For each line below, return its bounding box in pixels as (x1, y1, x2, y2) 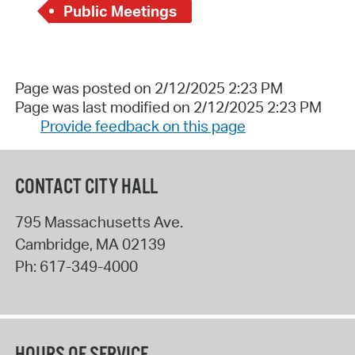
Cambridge (14, 235, 90, 254)
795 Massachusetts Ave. (14, 212, 183, 232)
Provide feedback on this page (40, 116, 246, 136)
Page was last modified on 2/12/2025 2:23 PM (14, 97, 322, 116)
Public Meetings (63, 2, 177, 21)
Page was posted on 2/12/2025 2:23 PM (14, 78, 283, 97)
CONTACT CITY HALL (14, 174, 158, 201)
